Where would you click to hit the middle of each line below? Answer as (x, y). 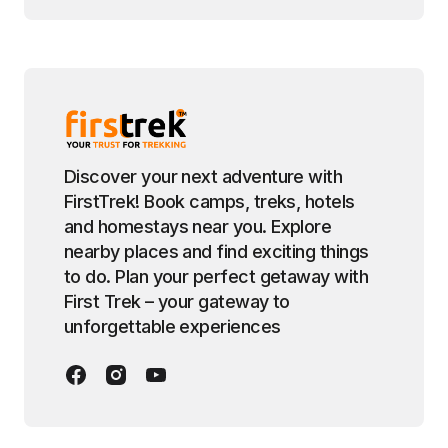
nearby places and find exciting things (216, 251)
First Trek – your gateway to (177, 301)
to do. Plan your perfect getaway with (216, 276)
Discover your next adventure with (203, 176)
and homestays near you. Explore (198, 226)
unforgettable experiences (172, 326)
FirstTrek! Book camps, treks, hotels (209, 201)
